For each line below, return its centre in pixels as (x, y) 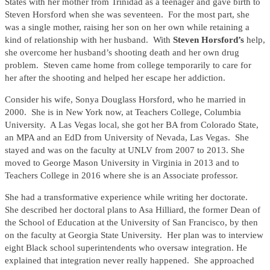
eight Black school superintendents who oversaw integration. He (126, 248)
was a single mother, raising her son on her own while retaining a (127, 27)
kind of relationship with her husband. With (89, 40)
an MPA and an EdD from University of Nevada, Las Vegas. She (127, 138)
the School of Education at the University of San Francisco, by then (131, 223)
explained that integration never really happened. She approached (130, 261)
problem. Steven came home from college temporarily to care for (128, 65)
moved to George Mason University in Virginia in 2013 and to (122, 163)
